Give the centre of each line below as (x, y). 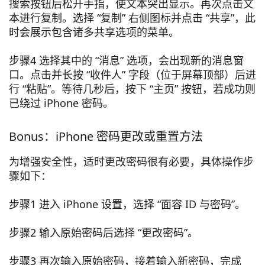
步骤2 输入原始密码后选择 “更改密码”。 (104, 233)
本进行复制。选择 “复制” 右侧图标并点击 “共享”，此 (132, 18)
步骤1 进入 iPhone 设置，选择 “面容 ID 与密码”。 (127, 204)
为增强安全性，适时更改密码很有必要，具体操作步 (131, 162)
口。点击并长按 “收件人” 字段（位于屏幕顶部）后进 (132, 75)
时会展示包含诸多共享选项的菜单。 (94, 32)
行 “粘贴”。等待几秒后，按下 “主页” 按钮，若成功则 (132, 89)
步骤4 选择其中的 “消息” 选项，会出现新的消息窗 (126, 61)
